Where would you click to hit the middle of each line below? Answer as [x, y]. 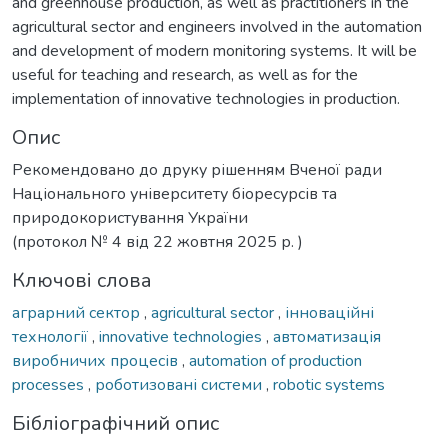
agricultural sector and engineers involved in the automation [217, 26]
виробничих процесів [97, 360]
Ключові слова [82, 280]
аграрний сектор [78, 312]
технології [52, 336]
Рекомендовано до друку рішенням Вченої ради [197, 169]
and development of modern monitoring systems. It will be [214, 50]
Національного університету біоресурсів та [174, 193]
